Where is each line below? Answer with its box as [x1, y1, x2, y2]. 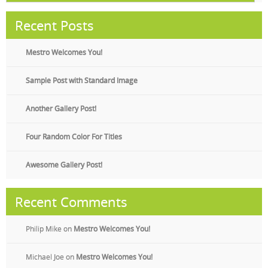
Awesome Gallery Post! [26, 160, 102, 170]
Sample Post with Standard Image [26, 75, 138, 86]
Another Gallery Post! [26, 103, 96, 114]
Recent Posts [15, 16, 94, 34]
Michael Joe [26, 252, 64, 262]
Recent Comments [15, 193, 127, 211]
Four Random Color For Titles [26, 132, 122, 142]
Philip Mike [26, 224, 62, 234]
